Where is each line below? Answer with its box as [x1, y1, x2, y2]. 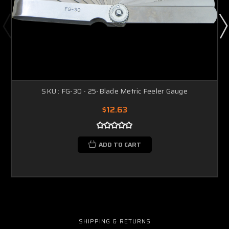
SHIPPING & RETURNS [79, 216, 151, 226]
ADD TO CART [98, 139, 141, 149]
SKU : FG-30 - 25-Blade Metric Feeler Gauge [41, 85, 188, 97]
